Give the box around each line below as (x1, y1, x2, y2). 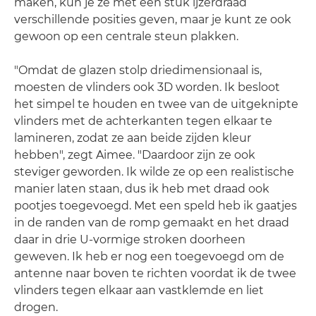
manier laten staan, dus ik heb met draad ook (14, 182, 269, 195)
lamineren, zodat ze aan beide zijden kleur (14, 131, 251, 145)
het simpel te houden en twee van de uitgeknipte (14, 97, 298, 111)
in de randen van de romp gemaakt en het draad (14, 216, 289, 229)
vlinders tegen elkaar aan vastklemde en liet (14, 284, 264, 297)
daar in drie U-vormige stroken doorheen (14, 233, 245, 246)
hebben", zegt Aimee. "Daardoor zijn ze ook (14, 148, 255, 162)
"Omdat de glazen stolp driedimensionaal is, (14, 63, 262, 77)
